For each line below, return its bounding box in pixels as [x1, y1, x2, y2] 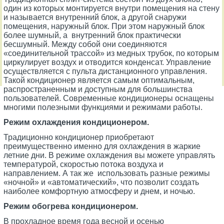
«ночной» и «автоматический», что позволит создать [3, 177, 199, 186]
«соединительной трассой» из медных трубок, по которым [3, 48, 219, 57]
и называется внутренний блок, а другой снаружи [3, 12, 187, 21]
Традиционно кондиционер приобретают [3, 132, 154, 141]
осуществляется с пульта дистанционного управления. [3, 66, 207, 75]
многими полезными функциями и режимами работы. [3, 102, 203, 111]
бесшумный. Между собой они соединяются [3, 39, 167, 48]
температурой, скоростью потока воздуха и [3, 159, 164, 168]
